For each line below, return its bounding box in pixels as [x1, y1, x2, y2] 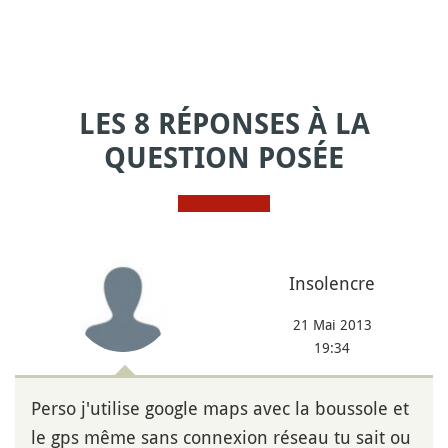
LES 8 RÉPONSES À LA [78, 107, 370, 141]
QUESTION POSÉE [104, 141, 344, 175]
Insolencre [289, 270, 375, 295]
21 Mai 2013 [292, 314, 372, 334]
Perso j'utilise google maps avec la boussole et [31, 395, 409, 420]
